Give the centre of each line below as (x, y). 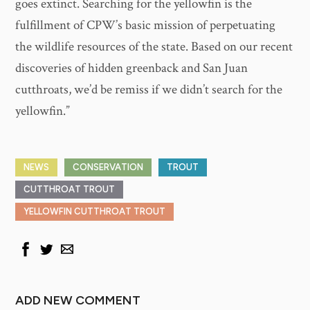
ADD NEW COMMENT (78, 300)
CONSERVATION (108, 167)
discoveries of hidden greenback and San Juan (132, 68)
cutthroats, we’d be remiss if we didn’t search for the (149, 89)
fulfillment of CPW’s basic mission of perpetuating (146, 25)
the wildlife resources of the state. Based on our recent (154, 46)
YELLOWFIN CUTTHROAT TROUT (95, 212)
